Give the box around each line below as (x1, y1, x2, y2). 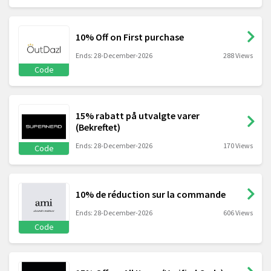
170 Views (223, 140, 253, 150)
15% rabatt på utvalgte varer (76, 109, 200, 122)
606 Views (223, 207, 253, 217)
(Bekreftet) (76, 120, 120, 133)
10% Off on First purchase (76, 30, 184, 43)
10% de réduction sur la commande (76, 188, 226, 200)
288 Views (223, 50, 253, 60)
